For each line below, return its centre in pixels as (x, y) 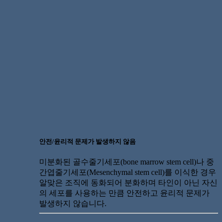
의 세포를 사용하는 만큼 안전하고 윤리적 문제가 (125, 193)
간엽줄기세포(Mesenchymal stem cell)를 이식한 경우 (128, 172)
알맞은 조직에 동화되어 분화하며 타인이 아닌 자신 (129, 182)
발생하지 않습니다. (73, 203)
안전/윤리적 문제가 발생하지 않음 (88, 142)
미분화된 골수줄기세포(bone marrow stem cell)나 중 (127, 162)
